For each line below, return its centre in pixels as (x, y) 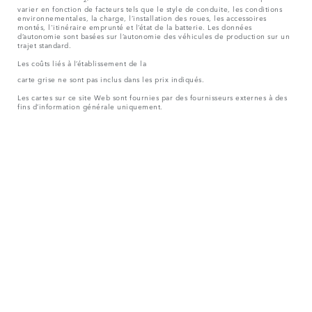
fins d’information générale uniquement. (90, 106)
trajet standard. (44, 45)
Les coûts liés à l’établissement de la (82, 63)
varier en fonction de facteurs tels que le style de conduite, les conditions (150, 9)
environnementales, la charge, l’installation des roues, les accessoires (142, 18)
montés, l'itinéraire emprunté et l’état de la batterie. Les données (135, 27)
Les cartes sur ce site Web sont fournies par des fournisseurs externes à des (152, 97)
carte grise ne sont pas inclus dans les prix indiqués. (111, 79)
